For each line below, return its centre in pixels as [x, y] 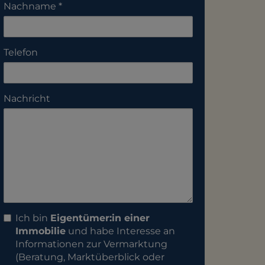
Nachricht [27, 98]
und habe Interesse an [120, 231]
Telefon [21, 52]
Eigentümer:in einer [100, 218]
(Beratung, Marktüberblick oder [90, 257]
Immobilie [41, 231]
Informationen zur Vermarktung [91, 244]
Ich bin [33, 218]
